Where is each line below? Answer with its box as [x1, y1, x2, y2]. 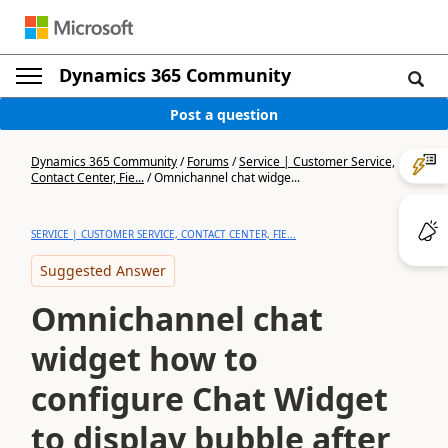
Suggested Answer [40, 261, 166, 280]
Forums [187, 153, 229, 170]
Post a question [170, 104, 278, 124]
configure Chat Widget [31, 377, 388, 420]
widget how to [31, 337, 258, 380]
